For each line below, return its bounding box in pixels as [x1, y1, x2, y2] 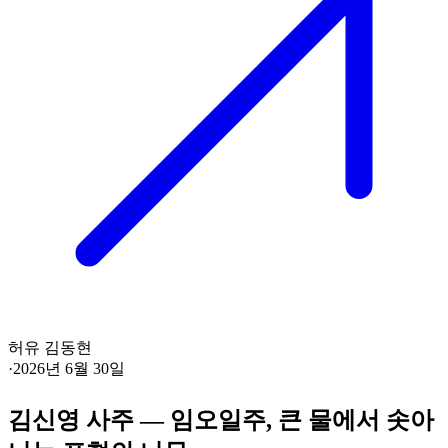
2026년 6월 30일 [13, 360, 125, 378]
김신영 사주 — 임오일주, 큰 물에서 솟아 [8, 407, 434, 434]
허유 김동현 [8, 339, 92, 357]
